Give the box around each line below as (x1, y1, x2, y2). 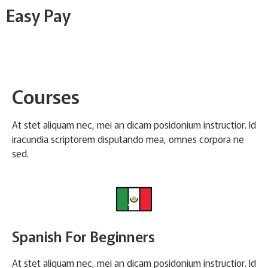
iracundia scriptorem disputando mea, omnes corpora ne (12, 132, 244, 146)
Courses (12, 82, 80, 109)
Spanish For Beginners (12, 226, 155, 247)
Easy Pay (6, 3, 71, 27)
